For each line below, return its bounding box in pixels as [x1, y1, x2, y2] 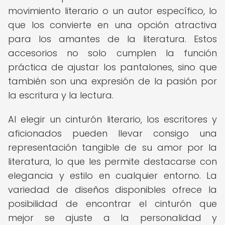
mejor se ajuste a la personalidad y [8, 211, 217, 224]
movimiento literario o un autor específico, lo [8, 5, 217, 17]
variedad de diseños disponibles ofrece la [8, 183, 217, 196]
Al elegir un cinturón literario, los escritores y [8, 113, 217, 126]
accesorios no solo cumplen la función [8, 47, 217, 59]
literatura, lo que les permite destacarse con [8, 155, 217, 168]
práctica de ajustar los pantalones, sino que [8, 61, 217, 73]
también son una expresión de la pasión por [8, 75, 217, 87]
